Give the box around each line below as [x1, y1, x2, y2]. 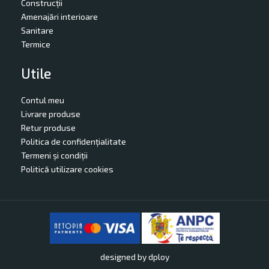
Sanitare [21, 25, 53, 35]
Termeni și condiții [21, 150, 88, 160]
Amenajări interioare [21, 11, 98, 22]
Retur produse [21, 122, 76, 133]
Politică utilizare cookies [21, 163, 113, 174]
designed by [100, 252, 148, 262]
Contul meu [21, 94, 64, 105]
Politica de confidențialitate [21, 136, 126, 147]
